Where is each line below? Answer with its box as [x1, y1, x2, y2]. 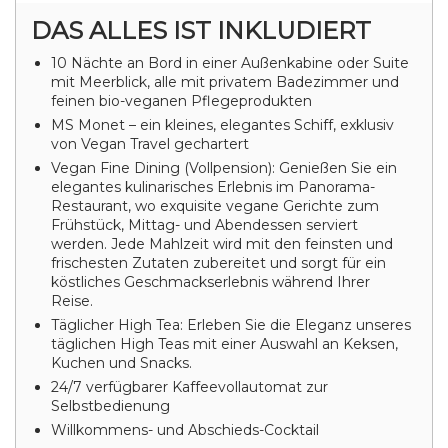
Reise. [51, 292, 97, 310]
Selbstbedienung [51, 397, 170, 415]
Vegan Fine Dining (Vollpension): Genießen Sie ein [51, 159, 397, 177]
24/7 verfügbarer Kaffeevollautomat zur [51, 378, 328, 396]
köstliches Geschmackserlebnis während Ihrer [51, 273, 370, 291]
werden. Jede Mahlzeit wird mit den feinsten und [51, 235, 393, 253]
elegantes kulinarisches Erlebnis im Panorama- [51, 178, 375, 196]
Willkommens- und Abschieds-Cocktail [51, 421, 319, 439]
